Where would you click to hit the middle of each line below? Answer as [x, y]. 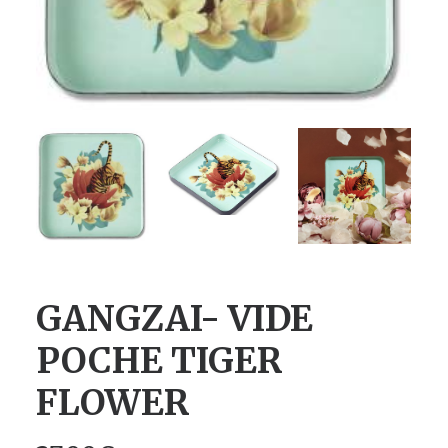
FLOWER [113, 403]
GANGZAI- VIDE [174, 319]
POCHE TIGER [159, 361]
